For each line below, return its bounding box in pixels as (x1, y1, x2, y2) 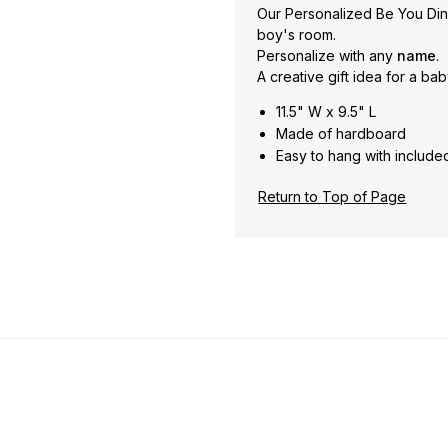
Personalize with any (256, 46, 397, 64)
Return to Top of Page (258, 188, 407, 206)
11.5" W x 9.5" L (276, 102, 377, 120)
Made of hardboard (276, 124, 407, 142)
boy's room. (256, 25, 336, 43)
